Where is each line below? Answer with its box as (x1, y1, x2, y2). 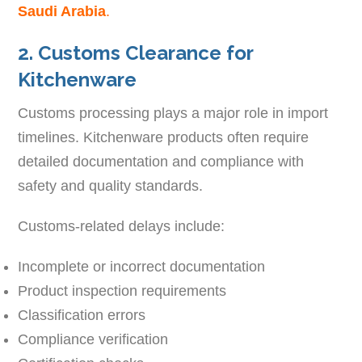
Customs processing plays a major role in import (18, 104, 329, 121)
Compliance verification (18, 330, 169, 347)
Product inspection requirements (18, 282, 227, 299)
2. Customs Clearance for (18, 40, 254, 65)
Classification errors (18, 306, 146, 323)
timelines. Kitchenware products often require (18, 128, 309, 145)
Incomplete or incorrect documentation (18, 258, 266, 275)
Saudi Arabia (18, 2, 107, 19)
